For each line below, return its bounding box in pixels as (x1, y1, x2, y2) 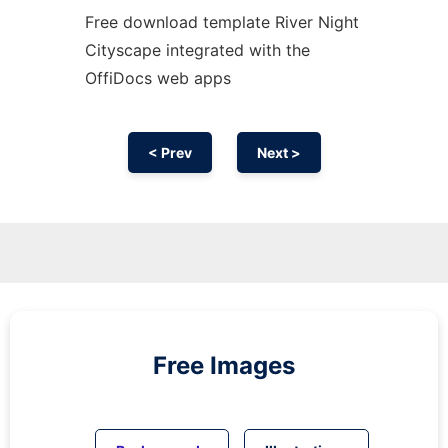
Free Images (153, 351, 295, 380)
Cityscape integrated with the (84, 40, 310, 60)
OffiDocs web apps (84, 68, 231, 88)
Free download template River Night (84, 12, 359, 32)
